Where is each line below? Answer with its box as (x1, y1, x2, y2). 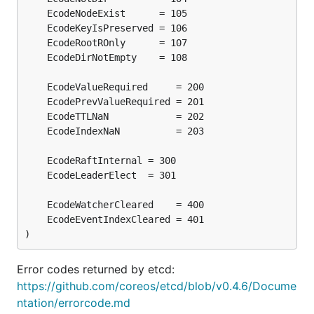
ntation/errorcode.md (17, 296, 130, 310)
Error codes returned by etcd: (17, 262, 175, 276)
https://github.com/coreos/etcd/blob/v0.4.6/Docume (17, 279, 296, 293)
